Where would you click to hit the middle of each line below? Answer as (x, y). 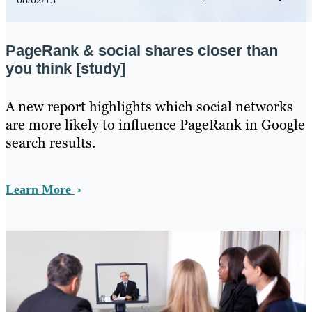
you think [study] (65, 68)
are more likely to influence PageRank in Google (155, 124)
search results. (50, 142)
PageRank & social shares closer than (142, 50)
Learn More (40, 189)
